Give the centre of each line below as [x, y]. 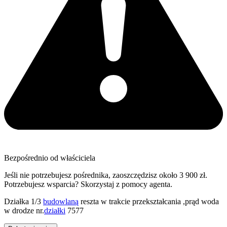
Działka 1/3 [24, 201]
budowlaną [61, 201]
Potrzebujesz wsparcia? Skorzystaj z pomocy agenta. [88, 184]
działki [55, 210]
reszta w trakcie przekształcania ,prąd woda [149, 201]
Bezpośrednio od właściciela [50, 158]
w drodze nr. [24, 210]
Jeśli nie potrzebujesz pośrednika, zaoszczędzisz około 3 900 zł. [106, 175]
